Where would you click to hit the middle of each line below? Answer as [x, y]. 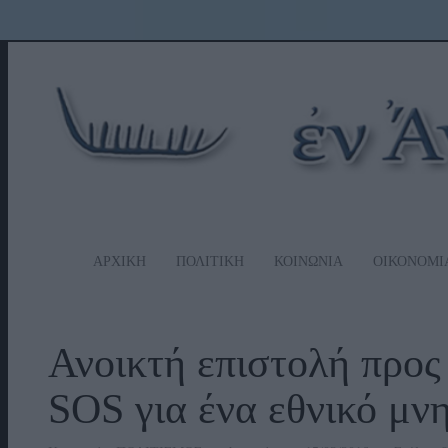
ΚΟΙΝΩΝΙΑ [308, 261]
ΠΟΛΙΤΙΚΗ [210, 261]
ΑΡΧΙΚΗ [119, 261]
